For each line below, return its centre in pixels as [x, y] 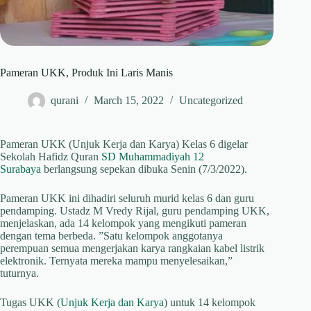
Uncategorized [211, 101]
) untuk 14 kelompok [210, 303]
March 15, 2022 [129, 101]
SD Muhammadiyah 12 [154, 157]
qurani [65, 101]
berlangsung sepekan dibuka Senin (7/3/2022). [144, 169]
